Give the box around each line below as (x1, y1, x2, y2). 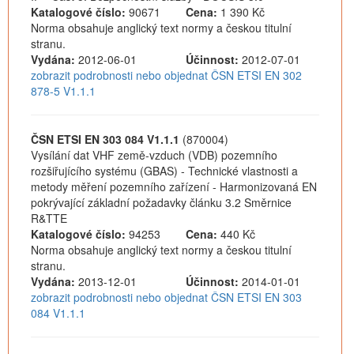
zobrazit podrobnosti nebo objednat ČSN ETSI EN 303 (31, 289, 302, 305)
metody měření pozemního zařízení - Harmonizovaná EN (31, 179, 317, 194)
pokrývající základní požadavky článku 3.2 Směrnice (31, 194, 292, 210)
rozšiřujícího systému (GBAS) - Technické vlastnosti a (31, 163, 298, 179)
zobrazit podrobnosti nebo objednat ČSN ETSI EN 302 (31, 67, 302, 83)
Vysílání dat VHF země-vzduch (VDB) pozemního (31, 147, 277, 163)
